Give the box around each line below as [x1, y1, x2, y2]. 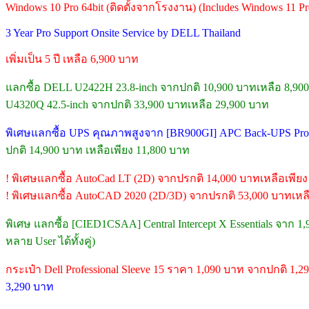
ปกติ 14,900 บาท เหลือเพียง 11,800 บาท [6, 144, 190, 156]
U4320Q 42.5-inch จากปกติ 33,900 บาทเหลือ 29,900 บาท [6, 99, 269, 110]
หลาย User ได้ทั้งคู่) [6, 235, 95, 247]
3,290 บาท [6, 281, 54, 292]
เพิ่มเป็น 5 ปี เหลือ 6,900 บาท [6, 53, 139, 65]
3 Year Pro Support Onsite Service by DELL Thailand [6, 27, 241, 39]
